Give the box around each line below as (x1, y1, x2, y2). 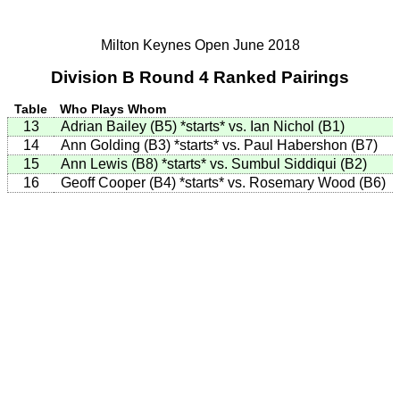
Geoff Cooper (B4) (61, 174, 179, 190)
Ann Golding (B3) (61, 137, 174, 153)
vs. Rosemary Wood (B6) (224, 174, 386, 190)
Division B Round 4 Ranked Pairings (51, 68, 349, 87)
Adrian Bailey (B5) (61, 118, 180, 134)
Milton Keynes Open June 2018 (100, 37, 300, 53)
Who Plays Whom (60, 101, 167, 116)
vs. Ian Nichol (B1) (225, 118, 345, 134)
